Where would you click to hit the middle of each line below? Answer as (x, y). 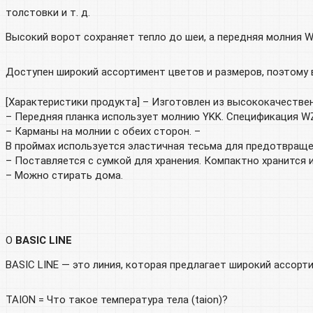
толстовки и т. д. (48, 12)
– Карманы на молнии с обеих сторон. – (103, 131)
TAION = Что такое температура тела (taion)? (117, 299)
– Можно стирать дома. (64, 175)
